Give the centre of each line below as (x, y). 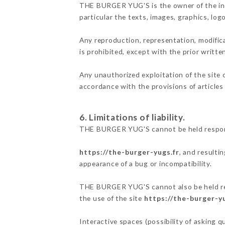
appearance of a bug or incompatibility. (145, 163)
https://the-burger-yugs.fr (129, 152)
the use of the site (111, 198)
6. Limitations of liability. (132, 117)
